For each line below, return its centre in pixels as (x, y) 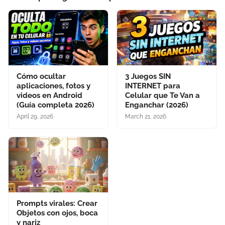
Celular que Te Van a (162, 95)
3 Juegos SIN (148, 76)
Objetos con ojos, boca (57, 213)
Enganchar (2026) (157, 105)
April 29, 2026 (35, 117)
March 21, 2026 (146, 117)
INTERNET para (153, 86)
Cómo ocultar (41, 76)
